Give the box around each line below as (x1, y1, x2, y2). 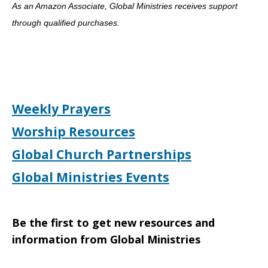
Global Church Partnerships (12, 146, 191, 163)
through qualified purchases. (12, 18, 120, 28)
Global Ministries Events (12, 169, 169, 185)
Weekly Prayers (12, 100, 111, 117)
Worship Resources (12, 123, 135, 140)
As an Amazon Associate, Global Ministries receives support (12, 1, 237, 11)
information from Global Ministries (12, 232, 200, 246)
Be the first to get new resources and (12, 215, 215, 230)
